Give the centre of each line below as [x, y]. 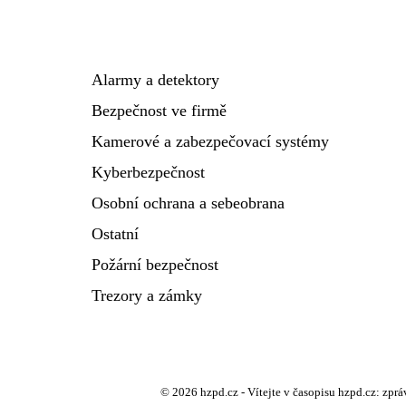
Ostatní [115, 234]
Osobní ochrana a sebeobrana [188, 203]
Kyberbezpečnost [148, 172]
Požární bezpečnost [155, 265]
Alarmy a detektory [155, 80]
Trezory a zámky [147, 295]
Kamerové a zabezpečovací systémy [210, 141]
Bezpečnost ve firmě [159, 111]
